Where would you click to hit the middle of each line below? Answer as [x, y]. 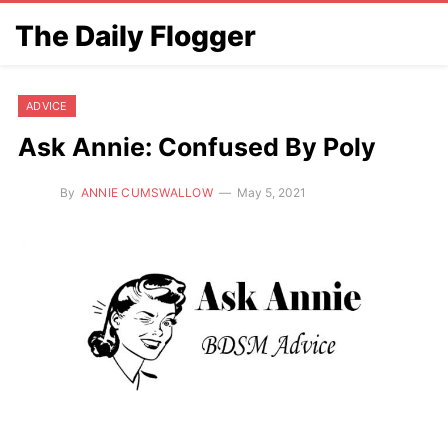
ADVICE [47, 106]
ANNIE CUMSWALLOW [147, 193]
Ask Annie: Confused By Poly [197, 147]
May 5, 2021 [271, 193]
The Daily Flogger [135, 35]
